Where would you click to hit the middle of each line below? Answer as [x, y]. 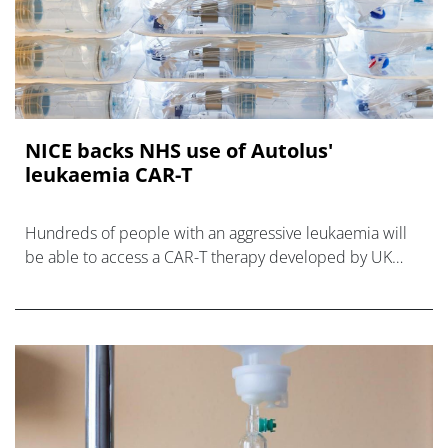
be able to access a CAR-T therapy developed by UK [208, 257]
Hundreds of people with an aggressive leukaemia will [216, 233]
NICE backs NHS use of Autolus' [179, 151]
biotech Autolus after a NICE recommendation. [190, 281]
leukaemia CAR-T [109, 175]
